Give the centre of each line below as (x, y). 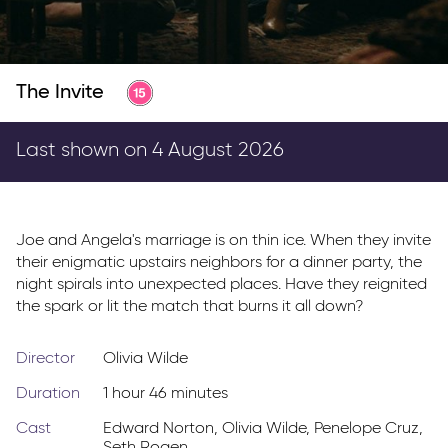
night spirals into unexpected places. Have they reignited (221, 285)
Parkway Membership (101, 15)
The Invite (60, 93)
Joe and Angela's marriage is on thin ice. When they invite (223, 241)
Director (45, 359)
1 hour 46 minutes (165, 394)
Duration (48, 394)
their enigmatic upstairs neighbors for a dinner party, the (219, 263)
